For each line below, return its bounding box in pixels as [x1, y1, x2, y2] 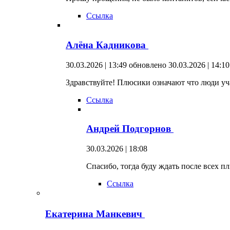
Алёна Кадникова [66, 39, 148, 50]
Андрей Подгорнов [86, 123, 174, 135]
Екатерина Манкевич [45, 208, 145, 219]
